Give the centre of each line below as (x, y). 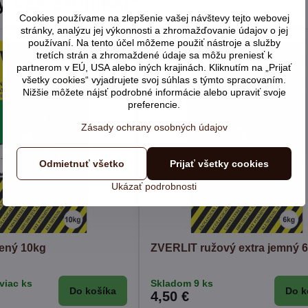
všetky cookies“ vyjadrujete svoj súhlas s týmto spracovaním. (154, 79)
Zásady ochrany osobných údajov (154, 127)
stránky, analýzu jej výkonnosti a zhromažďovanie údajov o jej (154, 30)
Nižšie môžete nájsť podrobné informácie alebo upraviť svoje (154, 92)
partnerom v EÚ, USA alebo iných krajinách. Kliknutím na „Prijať (154, 67)
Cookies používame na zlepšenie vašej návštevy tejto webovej (154, 18)
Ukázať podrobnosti (154, 186)
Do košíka (93, 291)
